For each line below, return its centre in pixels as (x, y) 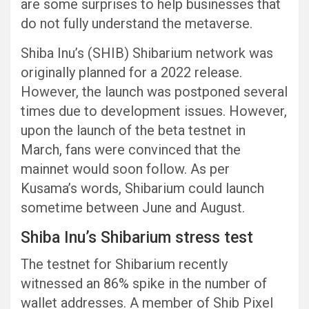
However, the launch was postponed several (154, 91)
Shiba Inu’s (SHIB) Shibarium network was (147, 53)
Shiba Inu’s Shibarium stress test (137, 237)
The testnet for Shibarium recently (124, 264)
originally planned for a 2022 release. (131, 72)
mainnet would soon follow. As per (125, 169)
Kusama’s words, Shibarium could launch (142, 188)
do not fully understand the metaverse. (137, 23)
